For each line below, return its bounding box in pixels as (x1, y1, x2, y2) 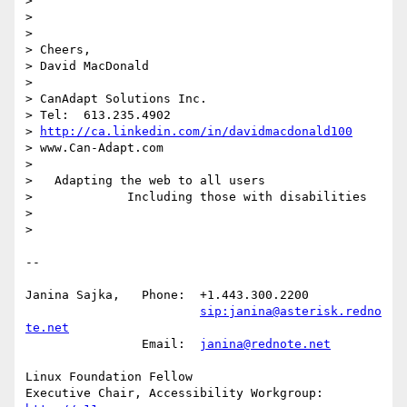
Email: (185, 337, 200, 352)
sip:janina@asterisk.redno (200, 304, 382, 319)
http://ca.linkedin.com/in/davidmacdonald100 (40, 124, 352, 139)
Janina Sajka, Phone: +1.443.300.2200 (25, 288, 120, 303)
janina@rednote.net (200, 337, 331, 352)
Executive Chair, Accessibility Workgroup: (323, 386, 374, 401)
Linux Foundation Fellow (25, 370, 193, 384)
